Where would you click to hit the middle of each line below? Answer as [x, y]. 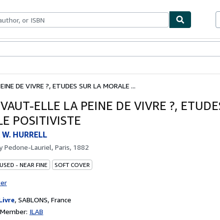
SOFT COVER [72, 165]
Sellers [56, 49]
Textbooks [29, 49]
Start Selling [87, 49]
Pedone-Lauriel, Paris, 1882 [47, 147]
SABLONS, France [45, 199]
